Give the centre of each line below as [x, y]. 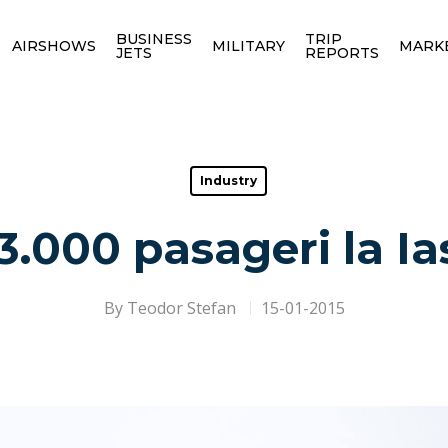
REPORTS [341, 52]
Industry [228, 180]
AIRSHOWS [53, 45]
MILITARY [248, 45]
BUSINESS [153, 38]
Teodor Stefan [181, 308]
